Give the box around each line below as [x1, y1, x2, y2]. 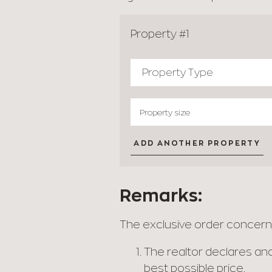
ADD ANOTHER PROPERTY [134, 139, 261, 148]
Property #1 [131, 27, 190, 39]
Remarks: [120, 186, 202, 205]
